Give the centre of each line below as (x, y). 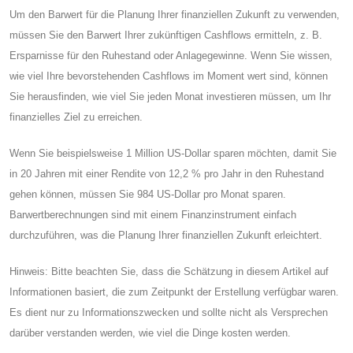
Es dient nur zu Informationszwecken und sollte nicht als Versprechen (169, 312)
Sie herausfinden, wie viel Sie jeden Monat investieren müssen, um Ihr (170, 96)
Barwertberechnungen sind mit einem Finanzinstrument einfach (153, 214)
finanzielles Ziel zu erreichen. (76, 117)
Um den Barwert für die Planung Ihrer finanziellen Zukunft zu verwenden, (175, 14)
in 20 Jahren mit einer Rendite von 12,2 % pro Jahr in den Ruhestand (167, 173)
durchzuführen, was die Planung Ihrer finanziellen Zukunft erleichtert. (166, 235)
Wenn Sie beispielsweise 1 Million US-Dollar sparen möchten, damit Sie (173, 153)
